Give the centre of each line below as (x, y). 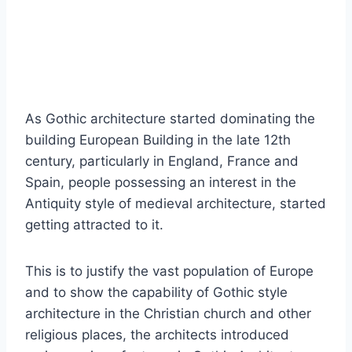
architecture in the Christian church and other (168, 314)
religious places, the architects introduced (157, 335)
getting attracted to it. (94, 225)
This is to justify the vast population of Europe (169, 271)
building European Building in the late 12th (158, 140)
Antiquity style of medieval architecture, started (176, 204)
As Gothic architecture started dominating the (170, 119)
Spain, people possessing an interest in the (161, 183)
